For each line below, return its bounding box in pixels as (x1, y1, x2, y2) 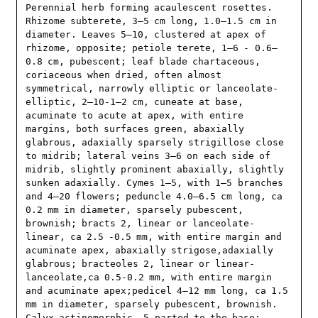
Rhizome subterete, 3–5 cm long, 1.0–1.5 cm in (26, 16, 277, 27)
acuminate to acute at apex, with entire (26, 110, 243, 121)
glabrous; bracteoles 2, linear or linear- (26, 258, 256, 270)
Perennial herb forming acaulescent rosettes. (26, 2, 273, 13)
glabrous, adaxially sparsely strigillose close (26, 137, 285, 148)
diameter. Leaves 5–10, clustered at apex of (26, 29, 266, 40)
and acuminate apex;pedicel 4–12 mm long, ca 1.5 (26, 285, 288, 297)
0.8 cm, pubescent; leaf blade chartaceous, (26, 56, 261, 67)
